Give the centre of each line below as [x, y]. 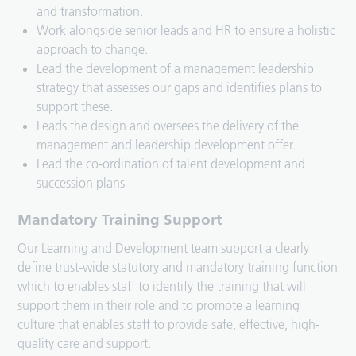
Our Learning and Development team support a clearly [164, 248]
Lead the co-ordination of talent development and [171, 164]
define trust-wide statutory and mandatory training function [178, 267]
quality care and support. [86, 344]
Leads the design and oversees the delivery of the [168, 126]
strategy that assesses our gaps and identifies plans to [180, 88]
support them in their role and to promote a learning [159, 306]
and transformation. [90, 12]
